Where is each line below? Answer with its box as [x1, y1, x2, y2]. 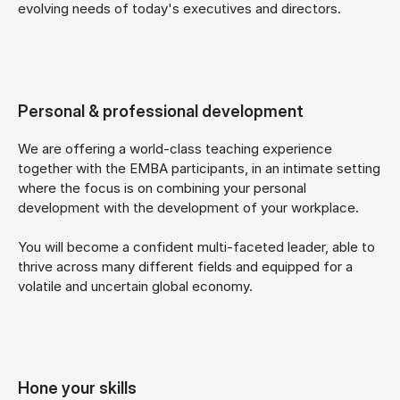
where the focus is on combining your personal [18, 179, 306, 196]
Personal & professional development [18, 100, 304, 121]
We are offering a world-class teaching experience [18, 139, 332, 157]
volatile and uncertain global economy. [18, 277, 253, 295]
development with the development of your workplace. [18, 198, 359, 216]
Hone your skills [18, 377, 137, 397]
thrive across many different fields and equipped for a [18, 257, 353, 275]
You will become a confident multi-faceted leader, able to [18, 237, 375, 255]
